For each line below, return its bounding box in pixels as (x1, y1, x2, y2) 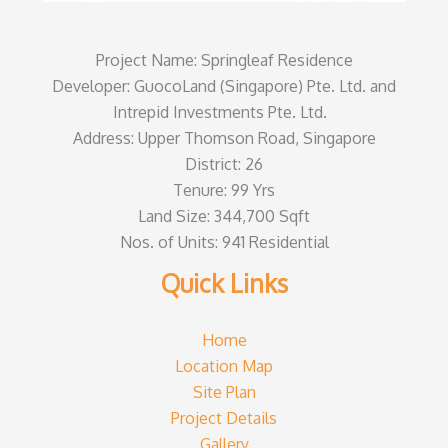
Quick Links (160, 268, 288, 300)
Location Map (175, 355, 273, 376)
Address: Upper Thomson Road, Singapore (72, 128, 376, 149)
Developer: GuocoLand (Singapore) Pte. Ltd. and (52, 76, 396, 97)
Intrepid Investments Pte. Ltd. (113, 102, 335, 123)
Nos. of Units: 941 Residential (119, 232, 329, 253)
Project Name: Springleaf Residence (95, 50, 353, 71)
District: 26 (185, 154, 263, 175)
